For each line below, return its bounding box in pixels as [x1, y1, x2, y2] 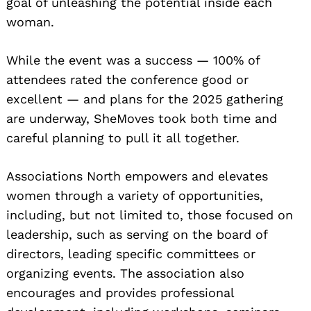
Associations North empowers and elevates [6, 169, 268, 184]
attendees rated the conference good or [6, 72, 249, 87]
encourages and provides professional [6, 285, 234, 301]
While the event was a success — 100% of [6, 53, 260, 68]
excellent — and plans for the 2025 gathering [6, 92, 283, 107]
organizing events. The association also [6, 266, 244, 281]
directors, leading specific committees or [6, 246, 255, 262]
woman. [6, 15, 54, 30]
